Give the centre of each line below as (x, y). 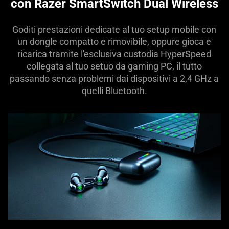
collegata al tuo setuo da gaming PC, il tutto (114, 66)
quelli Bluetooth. (114, 90)
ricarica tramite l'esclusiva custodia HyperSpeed (114, 54)
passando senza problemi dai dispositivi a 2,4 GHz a (114, 78)
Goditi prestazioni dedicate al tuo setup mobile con (114, 29)
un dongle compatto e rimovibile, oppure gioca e (114, 41)
